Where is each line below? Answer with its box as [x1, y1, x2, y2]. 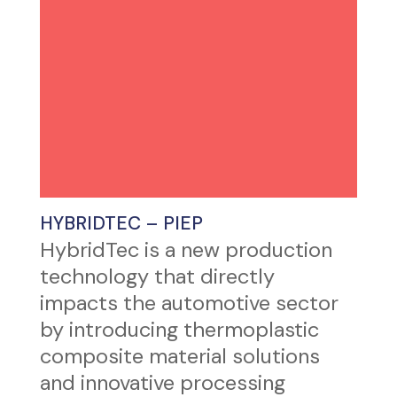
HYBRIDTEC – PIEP [39, 210, 203, 236]
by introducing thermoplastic [39, 315, 319, 343]
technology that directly [39, 262, 275, 290]
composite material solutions [39, 342, 320, 370]
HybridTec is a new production [39, 236, 332, 263]
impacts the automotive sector [39, 289, 339, 316]
